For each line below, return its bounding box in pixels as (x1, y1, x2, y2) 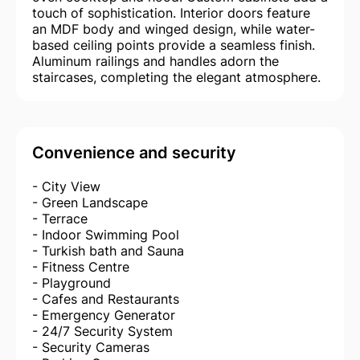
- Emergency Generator (32, 306, 175, 323)
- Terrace (32, 210, 88, 227)
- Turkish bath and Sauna (32, 242, 184, 259)
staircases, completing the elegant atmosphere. (32, 68, 321, 85)
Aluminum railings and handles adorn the (32, 52, 279, 69)
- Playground (32, 274, 111, 291)
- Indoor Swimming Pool (32, 226, 179, 243)
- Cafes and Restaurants (32, 290, 179, 307)
